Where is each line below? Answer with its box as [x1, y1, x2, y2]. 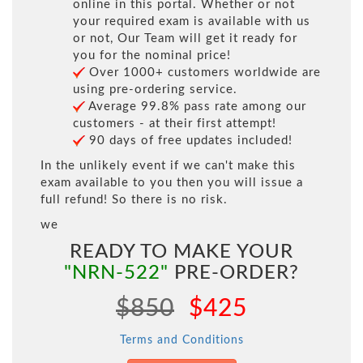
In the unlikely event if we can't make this [41, 160, 296, 173]
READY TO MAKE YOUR [70, 242, 293, 263]
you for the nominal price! [73, 49, 231, 62]
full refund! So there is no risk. [41, 194, 228, 207]
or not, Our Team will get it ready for [73, 32, 297, 45]
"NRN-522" [64, 263, 169, 284]
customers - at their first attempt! [73, 117, 276, 130]
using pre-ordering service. [73, 83, 237, 96]
